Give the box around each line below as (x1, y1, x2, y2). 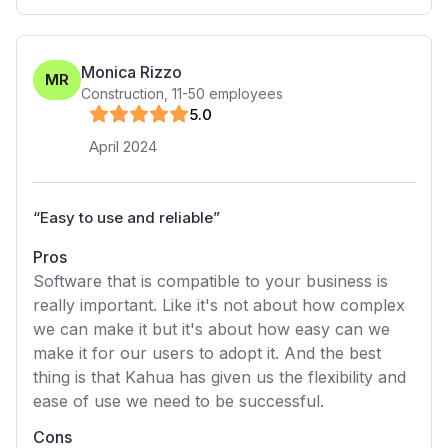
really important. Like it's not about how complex (33, 295, 405, 315)
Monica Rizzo (81, 62, 182, 82)
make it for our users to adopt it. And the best (33, 343, 381, 363)
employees (205, 85, 283, 102)
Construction (81, 85, 164, 102)
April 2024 (89, 137, 157, 156)
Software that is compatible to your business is (33, 271, 388, 291)
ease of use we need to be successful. (33, 391, 324, 411)
